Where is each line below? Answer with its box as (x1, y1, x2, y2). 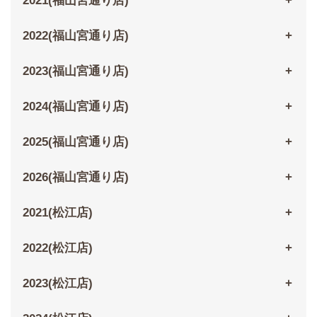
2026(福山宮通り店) (22, 171, 129, 185)
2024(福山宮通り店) (22, 100, 129, 114)
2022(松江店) (22, 241, 93, 255)
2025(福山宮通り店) (22, 135, 129, 149)
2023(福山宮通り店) (22, 64, 129, 79)
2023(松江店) (22, 277, 93, 291)
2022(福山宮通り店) (22, 29, 129, 43)
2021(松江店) (22, 206, 93, 220)
